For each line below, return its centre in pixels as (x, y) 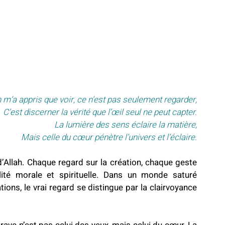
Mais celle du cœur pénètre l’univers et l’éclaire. (109, 138)
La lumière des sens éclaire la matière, (126, 125)
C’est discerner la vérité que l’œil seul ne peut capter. (100, 113)
